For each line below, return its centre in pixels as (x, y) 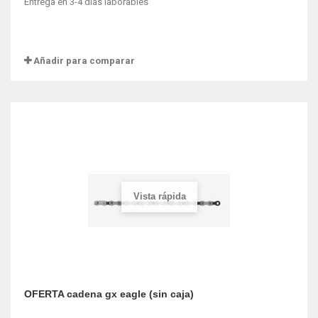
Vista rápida (159, 196)
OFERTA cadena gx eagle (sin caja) (109, 294)
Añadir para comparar (84, 61)
